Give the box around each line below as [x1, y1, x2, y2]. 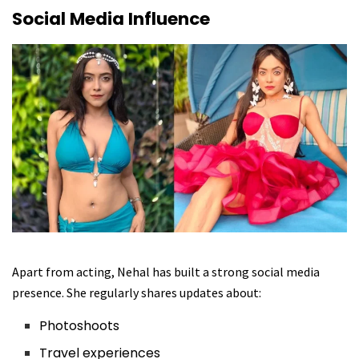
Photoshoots [39, 317, 120, 336]
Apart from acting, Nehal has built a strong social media [12, 264, 320, 280]
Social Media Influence [12, 6, 210, 32]
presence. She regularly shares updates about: [12, 284, 261, 301]
